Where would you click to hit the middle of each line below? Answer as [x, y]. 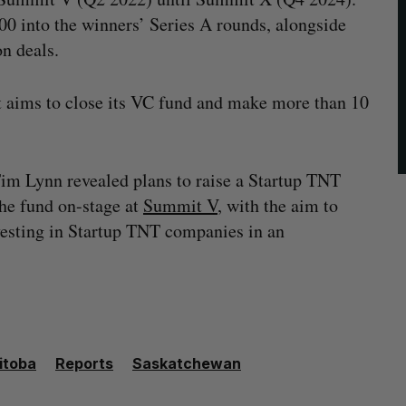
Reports [84, 363]
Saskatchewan [187, 363]
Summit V [180, 205]
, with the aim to [278, 205]
